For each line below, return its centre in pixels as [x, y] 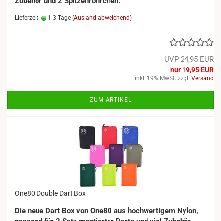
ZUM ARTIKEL [110, 100]
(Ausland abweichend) [102, 18]
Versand [203, 78]
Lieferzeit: [28, 18]
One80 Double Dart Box [50, 193]
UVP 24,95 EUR [189, 59]
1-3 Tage [58, 18]
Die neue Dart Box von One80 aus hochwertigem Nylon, [107, 211]
